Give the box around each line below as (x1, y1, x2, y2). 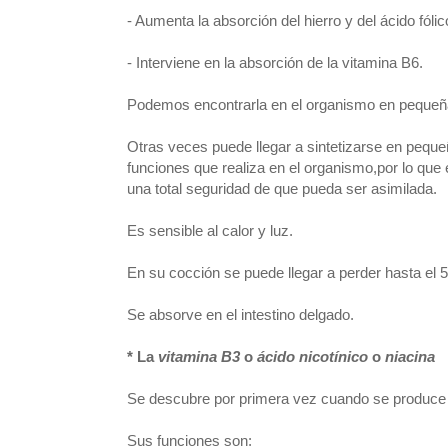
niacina (385, 348, 435, 365)
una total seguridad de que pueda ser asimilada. (127, 180, 437, 197)
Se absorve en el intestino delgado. (127, 306, 354, 323)
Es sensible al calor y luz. (127, 222, 297, 239)
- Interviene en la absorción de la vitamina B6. (127, 54, 423, 71)
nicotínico (299, 348, 368, 365)
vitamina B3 (158, 348, 240, 365)
